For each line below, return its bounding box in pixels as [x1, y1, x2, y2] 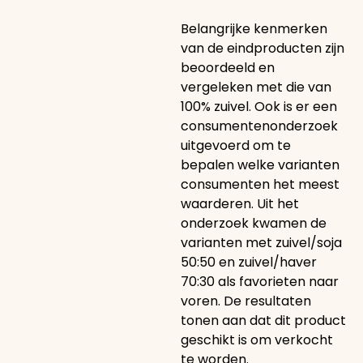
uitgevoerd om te [180, 135, 291, 155]
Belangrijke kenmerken [180, 19, 327, 38]
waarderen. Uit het [180, 194, 299, 213]
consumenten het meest [180, 174, 340, 194]
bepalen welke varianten [180, 155, 340, 174]
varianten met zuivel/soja [180, 233, 342, 252]
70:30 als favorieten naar [180, 271, 339, 291]
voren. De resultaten [180, 291, 311, 310]
